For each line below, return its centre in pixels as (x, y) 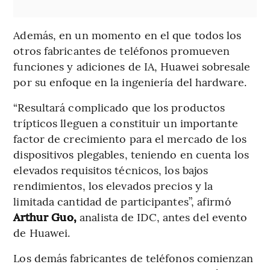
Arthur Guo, (45, 217)
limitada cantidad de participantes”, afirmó (122, 201)
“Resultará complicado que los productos (119, 107)
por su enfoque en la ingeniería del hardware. (130, 82)
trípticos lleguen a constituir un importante (126, 123)
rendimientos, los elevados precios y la (113, 186)
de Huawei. (42, 233)
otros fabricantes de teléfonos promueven (122, 51)
